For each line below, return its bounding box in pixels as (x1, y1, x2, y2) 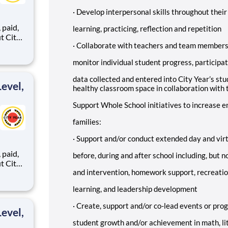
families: (73, 117, 101, 126)
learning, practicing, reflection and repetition (73, 23, 221, 33)
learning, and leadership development (73, 184, 197, 193)
